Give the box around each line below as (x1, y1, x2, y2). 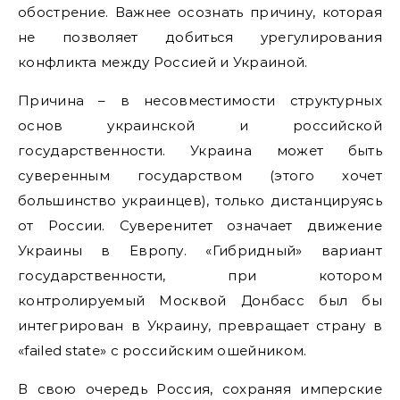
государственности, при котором (18, 267, 382, 284)
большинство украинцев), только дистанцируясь (18, 192, 382, 209)
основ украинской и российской (18, 117, 382, 134)
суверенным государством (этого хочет (18, 167, 382, 184)
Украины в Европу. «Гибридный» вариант (18, 242, 382, 259)
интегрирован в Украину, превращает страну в (18, 317, 382, 334)
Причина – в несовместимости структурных (18, 92, 382, 109)
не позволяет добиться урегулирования (18, 29, 382, 46)
